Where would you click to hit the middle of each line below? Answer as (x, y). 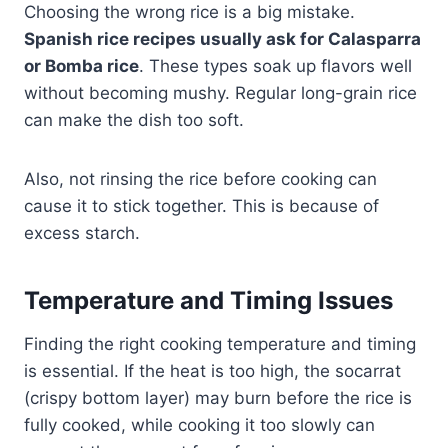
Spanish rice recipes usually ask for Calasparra (222, 39)
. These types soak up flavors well (275, 66)
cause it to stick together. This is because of (201, 206)
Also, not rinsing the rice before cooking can (200, 179)
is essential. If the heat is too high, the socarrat (212, 371)
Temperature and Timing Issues (208, 301)
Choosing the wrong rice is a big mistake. (189, 12)
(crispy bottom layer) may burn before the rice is (218, 398)
